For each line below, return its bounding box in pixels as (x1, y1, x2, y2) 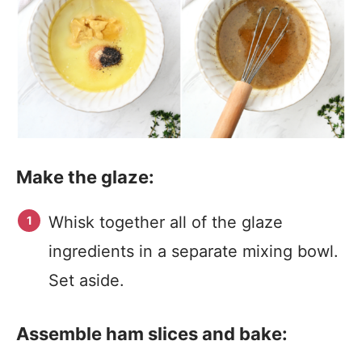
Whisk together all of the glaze (48, 213, 283, 232)
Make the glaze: (16, 166, 154, 187)
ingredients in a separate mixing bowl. (48, 242, 339, 261)
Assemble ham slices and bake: (16, 323, 288, 344)
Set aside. (48, 271, 124, 290)
